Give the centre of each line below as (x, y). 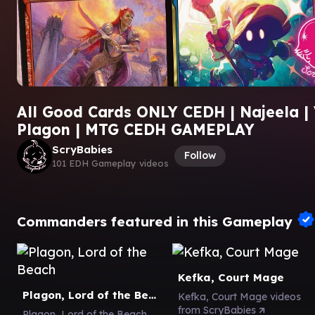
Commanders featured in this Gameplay (157, 221)
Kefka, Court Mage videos (239, 296)
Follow (200, 155)
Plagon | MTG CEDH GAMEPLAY (136, 129)
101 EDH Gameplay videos (110, 163)
